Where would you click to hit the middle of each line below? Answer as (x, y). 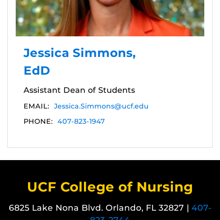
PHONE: (38, 122)
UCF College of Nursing (110, 187)
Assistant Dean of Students (79, 90)
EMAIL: (36, 106)
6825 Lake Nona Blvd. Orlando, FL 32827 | (100, 208)
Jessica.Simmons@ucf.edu (101, 106)
